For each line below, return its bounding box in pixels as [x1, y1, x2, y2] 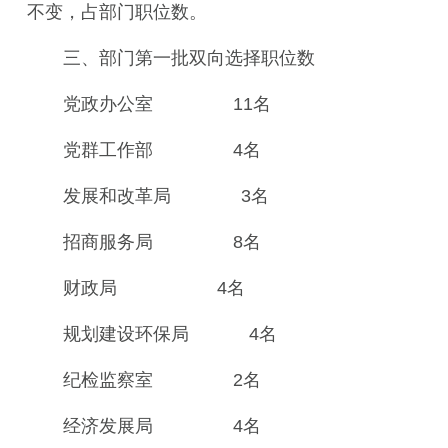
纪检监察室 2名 [63, 370, 261, 390]
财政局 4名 [63, 278, 245, 298]
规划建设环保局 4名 [63, 324, 277, 344]
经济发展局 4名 [63, 416, 261, 436]
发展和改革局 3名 [63, 186, 269, 206]
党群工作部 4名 [63, 140, 261, 160]
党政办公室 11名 [63, 94, 271, 114]
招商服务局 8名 [63, 232, 261, 252]
